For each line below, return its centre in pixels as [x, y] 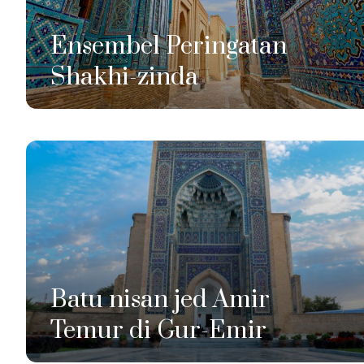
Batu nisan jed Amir [160, 299]
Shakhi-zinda [124, 78]
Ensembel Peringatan [169, 47]
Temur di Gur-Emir [158, 330]
